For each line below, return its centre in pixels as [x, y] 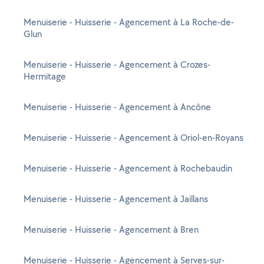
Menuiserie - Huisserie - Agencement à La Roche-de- [129, 22]
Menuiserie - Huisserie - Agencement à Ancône [117, 107]
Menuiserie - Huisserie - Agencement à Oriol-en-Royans [133, 138]
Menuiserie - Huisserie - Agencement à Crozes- [117, 65]
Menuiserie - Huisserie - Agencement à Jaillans [116, 199]
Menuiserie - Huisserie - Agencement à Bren [111, 230]
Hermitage [45, 76]
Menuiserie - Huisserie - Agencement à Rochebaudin [128, 168]
